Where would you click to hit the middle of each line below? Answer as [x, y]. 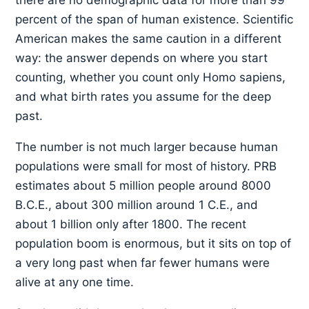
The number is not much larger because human [147, 147]
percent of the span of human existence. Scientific [154, 20]
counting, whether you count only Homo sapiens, [151, 78]
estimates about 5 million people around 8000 [143, 186]
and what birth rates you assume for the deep [143, 97]
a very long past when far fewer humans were [143, 263]
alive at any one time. [75, 282]
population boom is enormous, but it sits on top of [153, 244]
